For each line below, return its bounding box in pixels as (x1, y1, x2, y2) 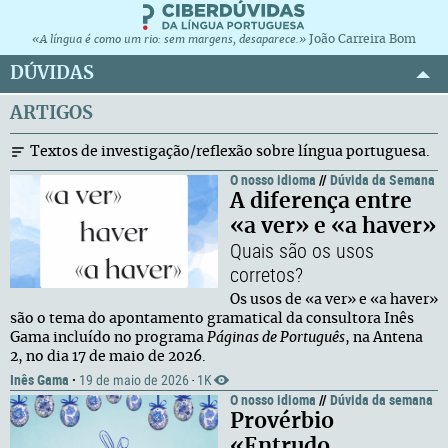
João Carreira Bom (309, 33, 416, 45)
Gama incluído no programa (10, 331, 207, 345)
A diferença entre (230, 191, 412, 212)
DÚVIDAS (10, 64, 94, 83)
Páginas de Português (207, 331, 345, 345)
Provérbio (230, 411, 334, 432)
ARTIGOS (10, 104, 93, 123)
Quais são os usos (230, 237, 374, 264)
